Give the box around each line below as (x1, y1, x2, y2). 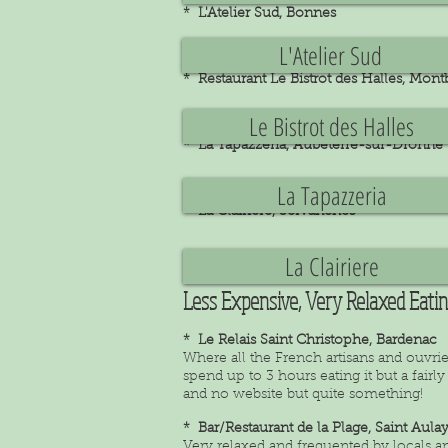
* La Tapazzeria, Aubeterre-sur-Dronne (183, 139, 443, 153)
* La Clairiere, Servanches (183, 205, 355, 219)
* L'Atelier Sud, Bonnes (183, 7, 336, 21)
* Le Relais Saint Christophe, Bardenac (183, 334, 437, 348)
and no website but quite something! (183, 388, 423, 402)
